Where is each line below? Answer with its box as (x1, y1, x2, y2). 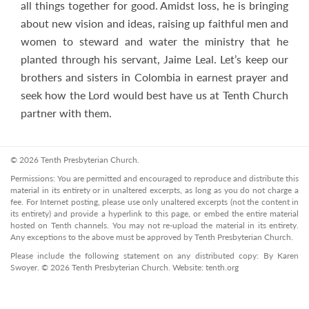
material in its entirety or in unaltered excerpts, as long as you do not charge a (10, 184, 299, 196)
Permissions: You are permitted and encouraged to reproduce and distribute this (10, 172, 299, 184)
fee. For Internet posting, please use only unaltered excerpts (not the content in (10, 196, 299, 208)
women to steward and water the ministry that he (21, 33, 288, 49)
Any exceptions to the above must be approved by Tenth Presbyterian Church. (10, 231, 293, 243)
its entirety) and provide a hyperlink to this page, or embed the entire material (10, 208, 299, 219)
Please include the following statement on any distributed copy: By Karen (10, 250, 299, 261)
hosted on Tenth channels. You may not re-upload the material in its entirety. (10, 219, 299, 231)
